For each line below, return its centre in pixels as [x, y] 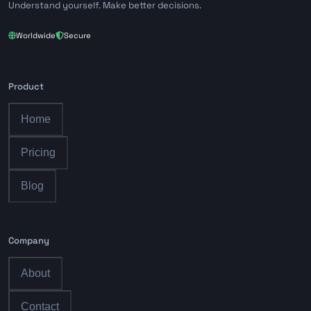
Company [29, 240]
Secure [77, 35]
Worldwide [36, 35]
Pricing [38, 153]
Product [26, 87]
